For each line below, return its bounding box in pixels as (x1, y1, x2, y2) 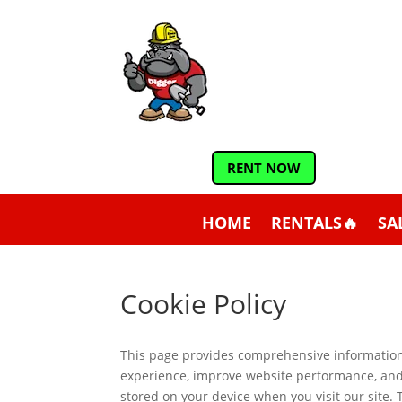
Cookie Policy (120, 285, 287, 322)
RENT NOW (226, 158, 301, 177)
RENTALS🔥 (270, 212, 358, 233)
